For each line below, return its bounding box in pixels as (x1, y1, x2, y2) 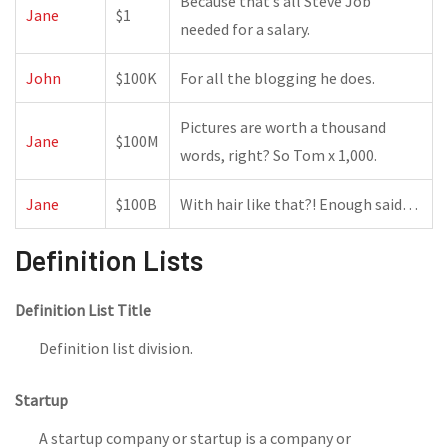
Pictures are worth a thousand (180, 117, 386, 137)
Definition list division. (39, 338, 193, 358)
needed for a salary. (180, 19, 310, 39)
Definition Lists (15, 243, 203, 277)
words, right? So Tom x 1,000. (180, 145, 377, 165)
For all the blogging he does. (180, 68, 375, 88)
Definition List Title (15, 300, 151, 320)
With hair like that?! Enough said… (180, 194, 418, 214)
